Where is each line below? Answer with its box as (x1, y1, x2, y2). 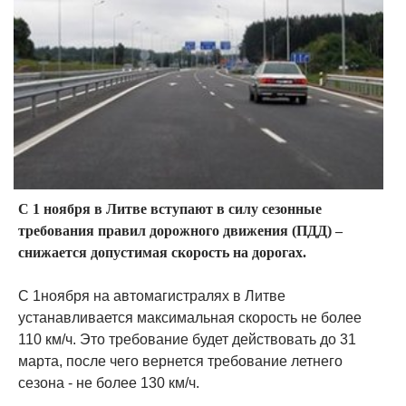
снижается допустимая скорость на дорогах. (18, 245, 306, 261)
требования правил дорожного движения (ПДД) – (18, 223, 343, 239)
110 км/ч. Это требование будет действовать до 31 (18, 332, 356, 348)
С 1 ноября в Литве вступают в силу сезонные (18, 201, 322, 217)
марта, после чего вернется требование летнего (18, 353, 343, 370)
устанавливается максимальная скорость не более (18, 310, 362, 326)
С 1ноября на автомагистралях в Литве (18, 288, 285, 304)
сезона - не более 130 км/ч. (18, 375, 199, 391)
